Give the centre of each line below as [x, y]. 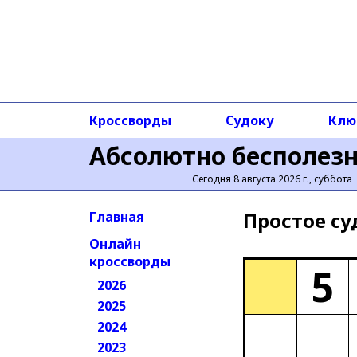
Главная [117, 217]
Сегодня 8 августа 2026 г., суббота [272, 179]
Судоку [249, 120]
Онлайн [115, 244]
